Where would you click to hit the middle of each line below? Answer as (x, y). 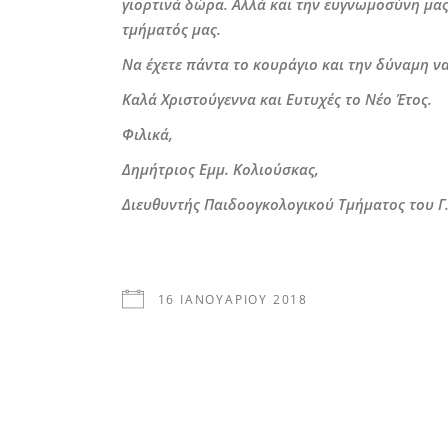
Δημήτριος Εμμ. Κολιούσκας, (220, 169)
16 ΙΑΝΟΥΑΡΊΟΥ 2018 (233, 299)
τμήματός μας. (171, 29)
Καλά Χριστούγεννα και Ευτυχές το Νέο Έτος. (277, 99)
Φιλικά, (147, 134)
